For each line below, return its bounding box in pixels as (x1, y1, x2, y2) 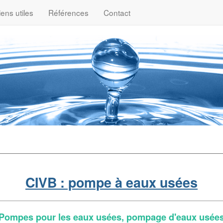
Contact (104, 7, 130, 18)
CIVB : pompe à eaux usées (25, 172, 198, 192)
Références (48, 7, 89, 18)
